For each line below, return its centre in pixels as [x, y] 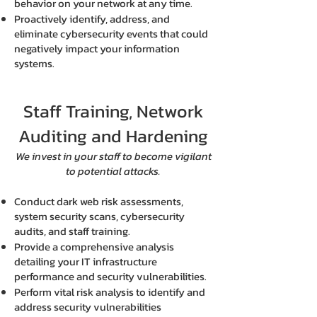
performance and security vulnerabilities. [110, 276]
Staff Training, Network [113, 111]
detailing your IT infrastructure [86, 261]
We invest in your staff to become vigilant [113, 156]
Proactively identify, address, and [92, 19]
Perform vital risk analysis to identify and [110, 292]
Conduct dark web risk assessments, [99, 201]
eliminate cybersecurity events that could [111, 34]
